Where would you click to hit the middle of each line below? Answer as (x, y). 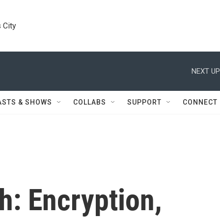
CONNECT (200, 102)
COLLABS (90, 102)
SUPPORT (144, 102)
